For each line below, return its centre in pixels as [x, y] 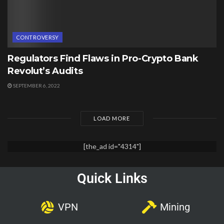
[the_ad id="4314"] [112, 146]
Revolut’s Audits [45, 71]
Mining [175, 207]
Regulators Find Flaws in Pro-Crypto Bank [103, 58]
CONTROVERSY [37, 37]
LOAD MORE [112, 118]
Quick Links [112, 178]
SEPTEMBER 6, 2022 [36, 85]
